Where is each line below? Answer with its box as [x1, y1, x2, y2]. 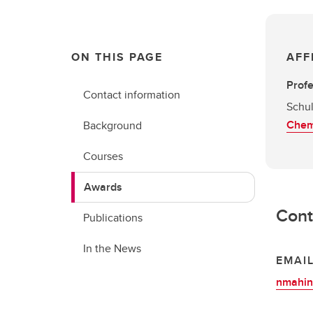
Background [83, 117, 142, 133]
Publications [83, 210, 143, 226]
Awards [84, 179, 122, 195]
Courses [83, 148, 123, 164]
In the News [83, 240, 141, 256]
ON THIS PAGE [71, 49, 163, 65]
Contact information [83, 87, 180, 103]
